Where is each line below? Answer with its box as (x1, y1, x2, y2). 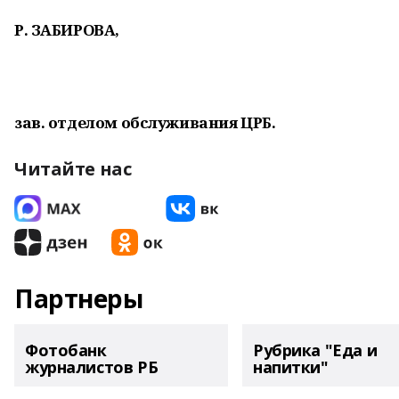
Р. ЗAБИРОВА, (14, 20, 119, 40)
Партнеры (14, 281, 143, 315)
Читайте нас (14, 157, 132, 181)
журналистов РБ (25, 356, 159, 378)
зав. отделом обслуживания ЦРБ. (14, 112, 276, 133)
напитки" (253, 356, 329, 378)
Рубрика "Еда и (253, 339, 378, 361)
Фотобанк (25, 339, 107, 361)
